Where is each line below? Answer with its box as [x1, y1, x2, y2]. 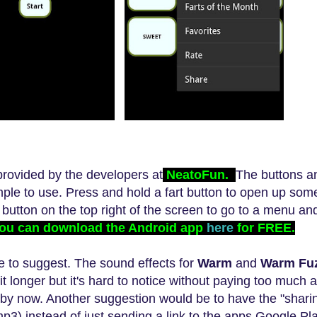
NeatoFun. [166, 168, 236, 183]
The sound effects [71, 256, 179, 271]
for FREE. [234, 221, 295, 236]
